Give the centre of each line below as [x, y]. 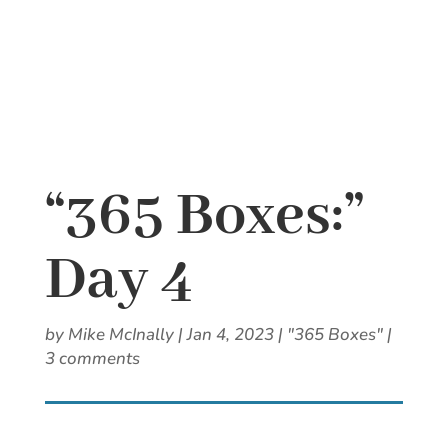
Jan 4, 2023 [230, 335]
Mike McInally [120, 335]
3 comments [92, 359]
